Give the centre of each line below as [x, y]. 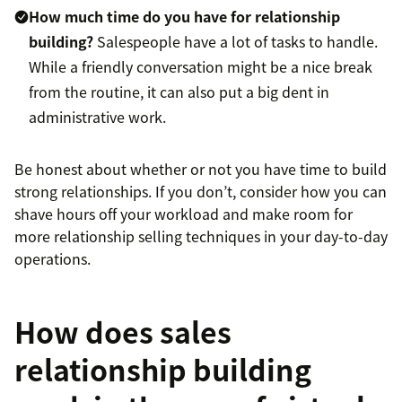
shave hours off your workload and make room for [184, 214]
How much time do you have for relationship [184, 17]
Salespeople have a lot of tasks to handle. [236, 42]
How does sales [123, 332]
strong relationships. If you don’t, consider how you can [201, 192]
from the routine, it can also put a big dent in [179, 92]
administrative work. [97, 117]
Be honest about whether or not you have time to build [201, 169]
